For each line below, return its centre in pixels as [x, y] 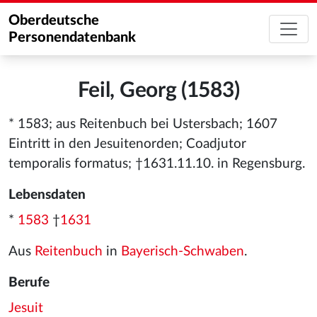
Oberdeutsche [54, 21]
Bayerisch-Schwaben [183, 252]
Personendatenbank [72, 38]
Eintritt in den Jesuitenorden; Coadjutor [127, 144]
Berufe [29, 283]
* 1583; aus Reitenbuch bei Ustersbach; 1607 [143, 124]
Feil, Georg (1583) [158, 91]
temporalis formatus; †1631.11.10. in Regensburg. [157, 164]
